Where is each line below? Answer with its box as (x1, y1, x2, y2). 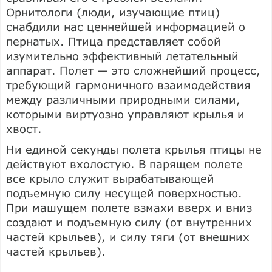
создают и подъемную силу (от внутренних (6, 215, 252, 229)
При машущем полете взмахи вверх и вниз (6, 200, 252, 214)
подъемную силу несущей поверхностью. (6, 186, 242, 200)
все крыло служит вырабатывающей (6, 171, 214, 185)
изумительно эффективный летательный (6, 49, 239, 63)
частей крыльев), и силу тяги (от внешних (6, 229, 250, 243)
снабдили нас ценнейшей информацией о (6, 19, 245, 33)
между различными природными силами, (6, 92, 240, 106)
